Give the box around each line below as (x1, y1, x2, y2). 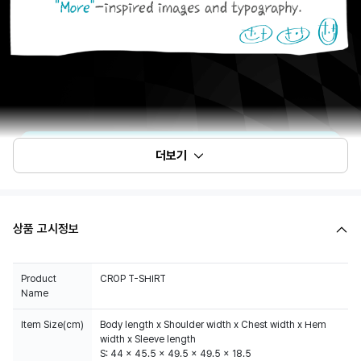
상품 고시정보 (13, 222, 79, 236)
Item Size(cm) (21, 319, 84, 330)
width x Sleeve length (100, 334, 196, 345)
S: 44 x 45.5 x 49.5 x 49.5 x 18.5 (100, 348, 251, 359)
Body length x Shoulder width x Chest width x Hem (100, 319, 326, 330)
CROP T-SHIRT (100, 273, 166, 284)
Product (21, 273, 56, 284)
